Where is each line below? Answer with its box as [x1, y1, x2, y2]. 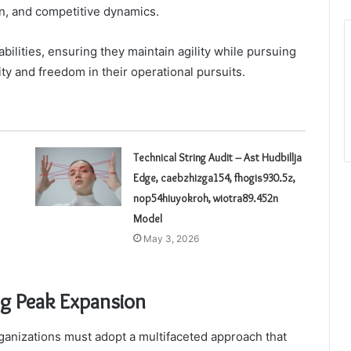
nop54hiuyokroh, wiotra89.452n [132, 191, 278, 206]
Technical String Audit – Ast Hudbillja [132, 150, 302, 165]
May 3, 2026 [143, 233, 199, 245]
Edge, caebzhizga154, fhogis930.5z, [132, 171, 295, 186]
